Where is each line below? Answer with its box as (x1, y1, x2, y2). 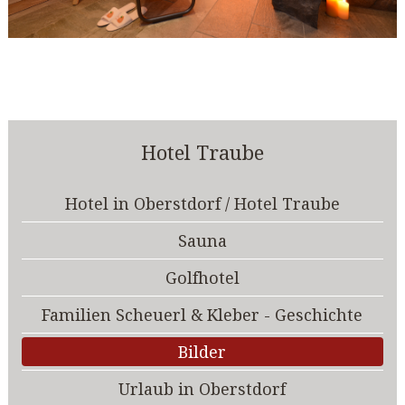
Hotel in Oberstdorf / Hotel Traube (64, 192, 340, 214)
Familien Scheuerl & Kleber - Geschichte (42, 303, 363, 325)
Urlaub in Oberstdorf (118, 377, 287, 400)
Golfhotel (165, 266, 240, 288)
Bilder (178, 340, 227, 363)
